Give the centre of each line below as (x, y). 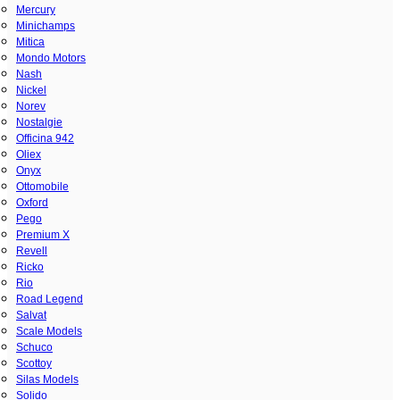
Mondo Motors (51, 58)
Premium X (43, 234)
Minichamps (46, 25)
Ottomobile (42, 186)
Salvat (31, 315)
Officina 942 (45, 138)
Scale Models (49, 331)
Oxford (32, 202)
